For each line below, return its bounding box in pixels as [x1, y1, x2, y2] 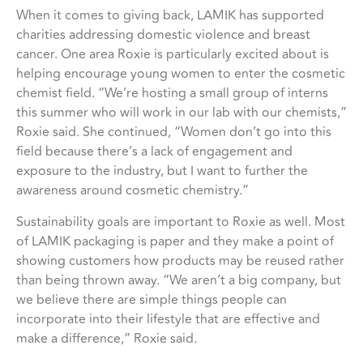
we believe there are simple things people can [16, 289, 287, 310]
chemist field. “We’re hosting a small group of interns [16, 83, 328, 103]
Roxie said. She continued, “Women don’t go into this [16, 122, 331, 142]
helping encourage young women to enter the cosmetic [16, 63, 345, 83]
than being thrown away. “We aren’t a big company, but [16, 270, 341, 290]
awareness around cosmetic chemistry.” [16, 180, 249, 200]
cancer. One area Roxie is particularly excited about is [16, 44, 329, 64]
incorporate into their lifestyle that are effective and [16, 309, 320, 329]
